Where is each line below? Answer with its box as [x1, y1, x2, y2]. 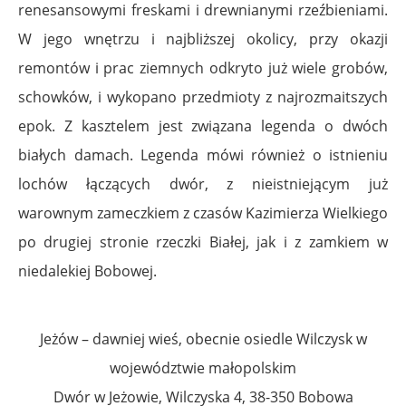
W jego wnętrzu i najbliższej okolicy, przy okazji [18, 28, 388, 49]
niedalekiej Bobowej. [18, 260, 157, 281]
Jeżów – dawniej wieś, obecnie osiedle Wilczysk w [39, 328, 367, 349]
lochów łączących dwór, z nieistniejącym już [18, 173, 388, 194]
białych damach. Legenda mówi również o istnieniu [18, 144, 388, 165]
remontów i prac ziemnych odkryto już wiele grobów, [18, 57, 388, 78]
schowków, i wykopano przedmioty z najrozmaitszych [18, 86, 388, 107]
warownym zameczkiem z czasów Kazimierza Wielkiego [18, 202, 388, 223]
